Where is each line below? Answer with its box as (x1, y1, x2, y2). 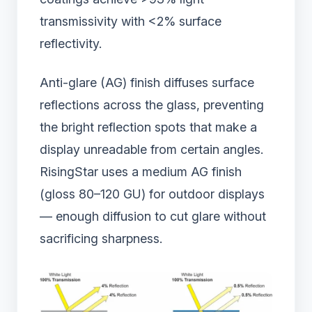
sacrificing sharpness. (40, 231, 162, 246)
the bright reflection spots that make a (40, 119, 257, 134)
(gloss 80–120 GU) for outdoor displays (40, 186, 265, 201)
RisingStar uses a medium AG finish (40, 164, 242, 179)
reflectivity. (40, 36, 102, 51)
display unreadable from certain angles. (40, 141, 263, 157)
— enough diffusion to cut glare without (40, 208, 266, 224)
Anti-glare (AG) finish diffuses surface (40, 75, 254, 90)
